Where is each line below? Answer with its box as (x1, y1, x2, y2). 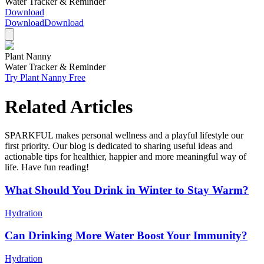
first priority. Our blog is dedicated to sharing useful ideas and (5, 141, 233, 151)
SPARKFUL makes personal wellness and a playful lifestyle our (5, 130, 243, 141)
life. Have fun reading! (5, 162, 89, 173)
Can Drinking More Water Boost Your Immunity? (5, 229, 247, 242)
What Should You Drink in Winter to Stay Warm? (5, 183, 249, 196)
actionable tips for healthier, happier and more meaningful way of (5, 151, 246, 162)
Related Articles (5, 95, 133, 117)
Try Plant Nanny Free (5, 72, 85, 83)
